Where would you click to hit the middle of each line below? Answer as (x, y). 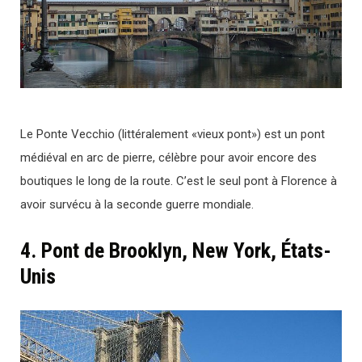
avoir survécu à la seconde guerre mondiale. (137, 204)
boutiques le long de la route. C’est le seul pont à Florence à (179, 181)
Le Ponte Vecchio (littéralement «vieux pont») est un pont (173, 134)
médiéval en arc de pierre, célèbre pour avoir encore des (168, 157)
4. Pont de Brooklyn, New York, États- (176, 250)
